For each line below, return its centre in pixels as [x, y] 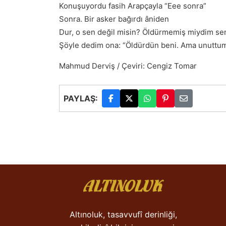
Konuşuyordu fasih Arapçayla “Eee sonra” [133, 6]
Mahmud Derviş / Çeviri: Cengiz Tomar [128, 66]
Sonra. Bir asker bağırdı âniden [114, 19]
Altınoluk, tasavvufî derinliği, [123, 214]
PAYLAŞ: [81, 98]
